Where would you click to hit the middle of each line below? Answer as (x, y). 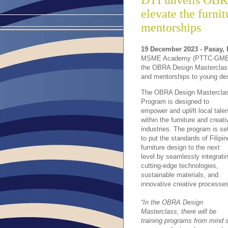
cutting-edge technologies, (180, 165)
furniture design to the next (180, 147)
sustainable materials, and (180, 175)
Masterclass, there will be (179, 211)
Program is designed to (175, 101)
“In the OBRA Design (172, 202)
